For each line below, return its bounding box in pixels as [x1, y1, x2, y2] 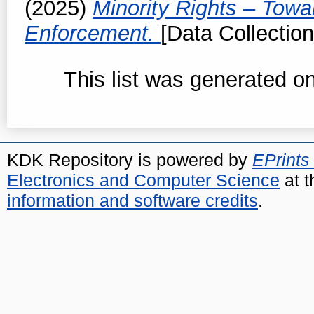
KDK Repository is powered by [7, 149, 252, 170]
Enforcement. [25, 20, 161, 46]
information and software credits [7, 190, 258, 210]
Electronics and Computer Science [7, 170, 280, 190]
